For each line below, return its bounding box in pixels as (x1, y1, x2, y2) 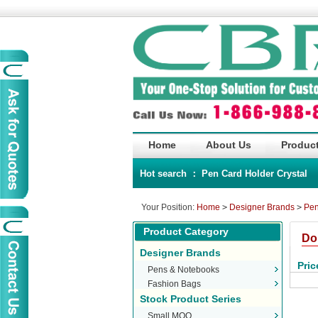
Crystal (277, 168, 307, 179)
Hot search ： (140, 168, 202, 179)
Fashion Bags (147, 279, 201, 289)
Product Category (143, 226, 229, 237)
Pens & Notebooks (147, 265, 219, 275)
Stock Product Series (139, 293, 241, 305)
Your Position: (141, 202, 197, 212)
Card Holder (221, 168, 277, 179)
